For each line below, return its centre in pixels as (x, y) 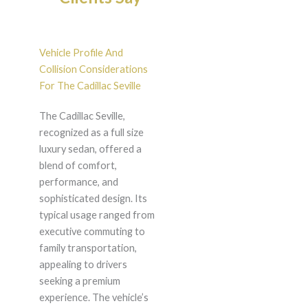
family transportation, (88, 248)
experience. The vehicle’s (93, 298)
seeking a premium (79, 281)
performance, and (78, 182)
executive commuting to (92, 232)
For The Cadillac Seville (90, 86)
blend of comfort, (78, 166)
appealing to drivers (83, 265)
